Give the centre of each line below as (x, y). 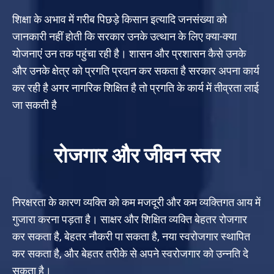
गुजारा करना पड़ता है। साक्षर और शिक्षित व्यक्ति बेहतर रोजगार (130, 219)
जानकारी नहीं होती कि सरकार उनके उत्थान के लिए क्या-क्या (124, 36)
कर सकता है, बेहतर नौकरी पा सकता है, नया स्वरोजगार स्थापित (131, 236)
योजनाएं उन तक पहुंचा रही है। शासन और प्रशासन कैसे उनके (129, 53)
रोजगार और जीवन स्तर (137, 155)
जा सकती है (35, 105)
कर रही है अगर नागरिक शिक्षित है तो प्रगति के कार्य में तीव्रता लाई (135, 87)
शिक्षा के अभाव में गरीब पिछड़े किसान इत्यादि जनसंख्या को (120, 19)
